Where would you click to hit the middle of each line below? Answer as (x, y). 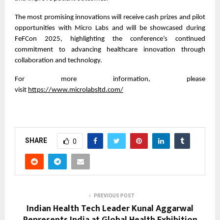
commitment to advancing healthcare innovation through (110, 50)
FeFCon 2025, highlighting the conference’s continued (110, 39)
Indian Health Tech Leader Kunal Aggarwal (110, 208)
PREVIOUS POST (114, 195)
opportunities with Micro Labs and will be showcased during (110, 28)
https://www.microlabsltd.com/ (76, 90)
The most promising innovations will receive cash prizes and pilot (110, 17)
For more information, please (110, 79)
